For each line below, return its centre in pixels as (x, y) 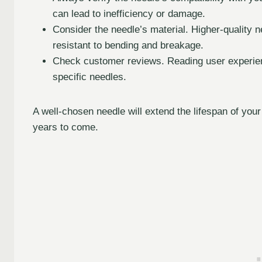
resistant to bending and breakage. (128, 45)
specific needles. (89, 77)
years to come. (65, 127)
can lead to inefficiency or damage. (129, 13)
